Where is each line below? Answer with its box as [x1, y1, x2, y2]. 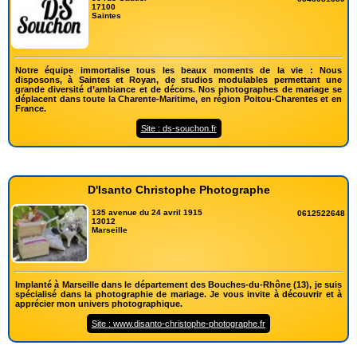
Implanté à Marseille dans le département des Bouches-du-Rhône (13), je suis [15, 279, 342, 289]
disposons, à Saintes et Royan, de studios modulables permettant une [15, 74, 342, 84]
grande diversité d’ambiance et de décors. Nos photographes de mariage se [15, 84, 342, 94]
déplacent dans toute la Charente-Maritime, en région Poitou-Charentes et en [15, 93, 342, 104]
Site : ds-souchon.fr [140, 123, 217, 133]
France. [15, 103, 46, 113]
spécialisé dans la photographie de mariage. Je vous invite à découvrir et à [15, 288, 342, 299]
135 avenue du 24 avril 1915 [92, 207, 203, 217]
